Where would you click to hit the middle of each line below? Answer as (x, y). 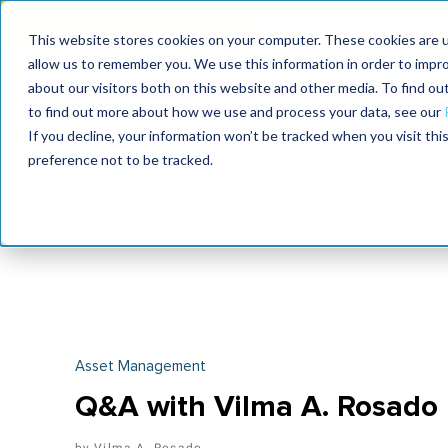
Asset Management (140, 366)
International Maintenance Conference (313, 71)
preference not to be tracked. (120, 159)
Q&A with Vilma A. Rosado (256, 406)
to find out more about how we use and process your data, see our (236, 111)
